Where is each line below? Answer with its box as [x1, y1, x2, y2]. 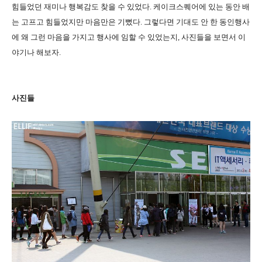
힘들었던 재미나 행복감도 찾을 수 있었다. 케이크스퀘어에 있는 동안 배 [12, 2, 250, 11]
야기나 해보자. [12, 48, 61, 57]
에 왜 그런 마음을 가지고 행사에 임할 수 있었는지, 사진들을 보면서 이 [12, 33, 246, 42]
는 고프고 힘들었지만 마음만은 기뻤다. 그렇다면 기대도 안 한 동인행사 [12, 18, 250, 26]
